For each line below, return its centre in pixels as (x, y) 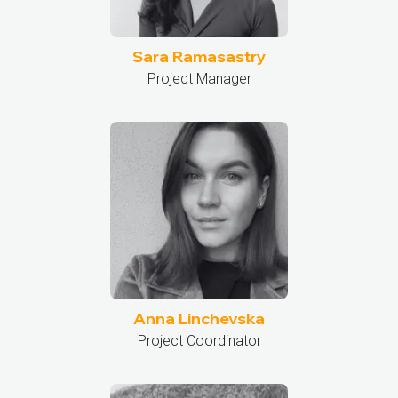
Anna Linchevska (199, 318)
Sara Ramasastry (199, 56)
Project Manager (199, 79)
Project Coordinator (199, 341)
